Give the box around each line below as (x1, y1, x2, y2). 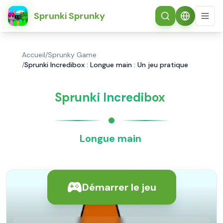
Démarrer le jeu (82, 181, 156, 194)
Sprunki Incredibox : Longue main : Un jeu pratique (24, 60, 188, 69)
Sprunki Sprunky (34, 10, 105, 22)
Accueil (22, 50, 45, 59)
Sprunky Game (48, 50, 97, 59)
